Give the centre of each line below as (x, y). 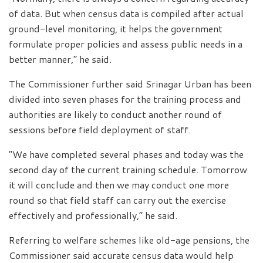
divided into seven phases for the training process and (125, 99)
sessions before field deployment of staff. (100, 129)
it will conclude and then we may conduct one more (119, 184)
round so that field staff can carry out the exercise (117, 200)
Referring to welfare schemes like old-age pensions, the (129, 240)
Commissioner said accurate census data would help (121, 255)
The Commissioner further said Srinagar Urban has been (130, 83)
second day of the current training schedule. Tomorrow (128, 169)
